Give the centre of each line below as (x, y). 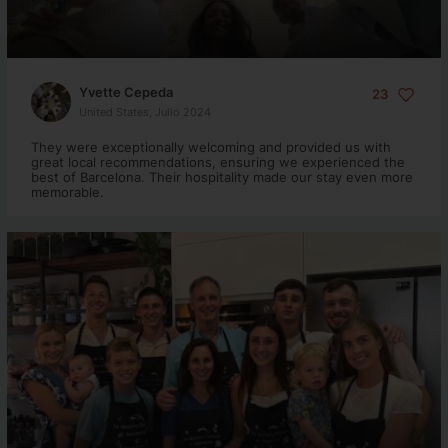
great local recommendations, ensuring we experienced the (217, 162)
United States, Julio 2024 (144, 111)
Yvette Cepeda (125, 91)
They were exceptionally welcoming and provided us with (210, 147)
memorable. (67, 192)
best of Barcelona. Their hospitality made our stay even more (221, 177)
